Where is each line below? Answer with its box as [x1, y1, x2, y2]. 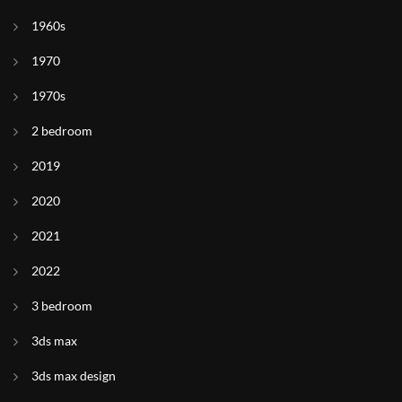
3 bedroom [31, 298, 92, 313]
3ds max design [31, 368, 116, 383]
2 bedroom [31, 123, 92, 138]
